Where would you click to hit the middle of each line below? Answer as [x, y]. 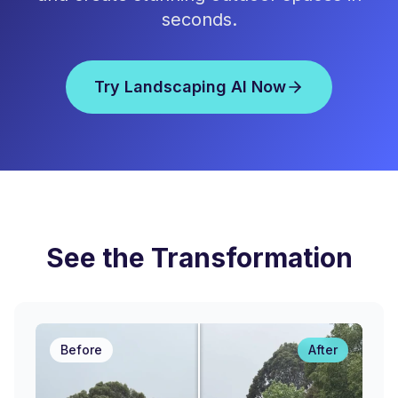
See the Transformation [199, 258]
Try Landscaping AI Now [190, 87]
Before [81, 350]
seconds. [199, 20]
